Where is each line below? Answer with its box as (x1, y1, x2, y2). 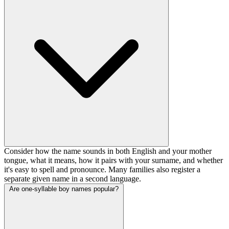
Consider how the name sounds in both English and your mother (4, 146, 212, 155)
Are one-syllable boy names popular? (9, 185, 119, 193)
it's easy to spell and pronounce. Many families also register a (4, 165, 200, 174)
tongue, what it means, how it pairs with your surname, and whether (4, 155, 223, 165)
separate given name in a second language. (4, 174, 141, 183)
